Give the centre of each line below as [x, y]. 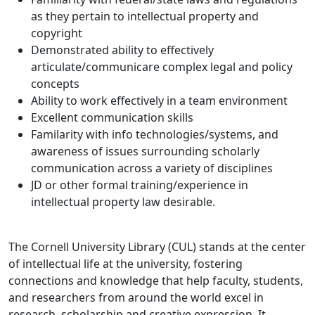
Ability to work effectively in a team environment [159, 101]
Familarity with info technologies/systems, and [155, 135]
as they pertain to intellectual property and [145, 17]
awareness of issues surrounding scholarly [145, 152]
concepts [55, 84]
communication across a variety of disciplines [152, 168]
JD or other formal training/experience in [140, 185]
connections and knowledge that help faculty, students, [156, 281]
